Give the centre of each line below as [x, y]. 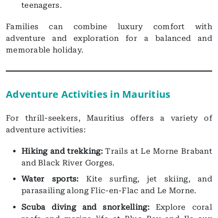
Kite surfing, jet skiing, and [149, 179]
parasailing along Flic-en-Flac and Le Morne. [109, 191]
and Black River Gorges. [68, 163]
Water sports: [54, 179]
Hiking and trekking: [64, 151]
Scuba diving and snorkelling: [85, 207]
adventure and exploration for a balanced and [109, 38]
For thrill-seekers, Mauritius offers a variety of [109, 118]
